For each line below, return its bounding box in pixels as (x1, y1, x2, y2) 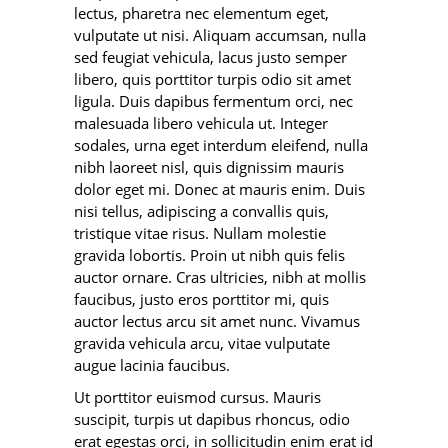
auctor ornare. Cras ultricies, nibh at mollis (74, 267, 366, 287)
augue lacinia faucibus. (74, 355, 230, 375)
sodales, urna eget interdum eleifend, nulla (74, 135, 368, 155)
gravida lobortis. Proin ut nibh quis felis (74, 245, 345, 265)
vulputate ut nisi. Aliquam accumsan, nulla (74, 25, 366, 45)
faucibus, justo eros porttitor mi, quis (74, 289, 329, 309)
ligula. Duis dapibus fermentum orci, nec (74, 91, 353, 111)
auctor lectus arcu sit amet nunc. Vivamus (74, 311, 360, 331)
